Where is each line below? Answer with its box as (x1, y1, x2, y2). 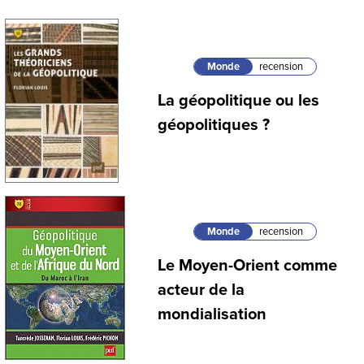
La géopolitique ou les (158, 91, 319, 111)
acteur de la (158, 280, 245, 301)
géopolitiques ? (158, 115, 270, 136)
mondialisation (158, 305, 266, 325)
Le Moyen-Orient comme (158, 256, 337, 276)
